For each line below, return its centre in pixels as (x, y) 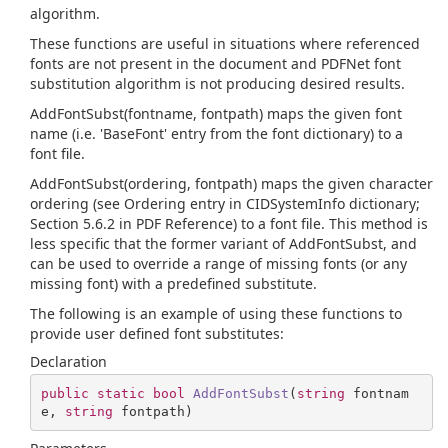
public (64, 393)
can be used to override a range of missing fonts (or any (218, 263)
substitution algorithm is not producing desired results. (217, 83)
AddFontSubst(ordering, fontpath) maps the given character (231, 183)
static (120, 393)
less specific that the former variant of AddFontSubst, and (223, 243)
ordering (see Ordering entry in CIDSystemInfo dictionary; (225, 203)
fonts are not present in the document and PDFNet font (215, 63)
